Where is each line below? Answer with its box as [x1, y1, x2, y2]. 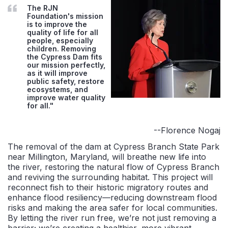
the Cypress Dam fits [27, 52, 102, 61]
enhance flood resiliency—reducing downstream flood [8, 192, 217, 203]
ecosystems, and [27, 84, 88, 94]
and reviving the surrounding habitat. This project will [8, 172, 213, 182]
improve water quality [27, 93, 105, 102]
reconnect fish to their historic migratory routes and [8, 182, 208, 192]
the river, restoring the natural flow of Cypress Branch [8, 161, 219, 172]
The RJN [27, 3, 58, 12]
